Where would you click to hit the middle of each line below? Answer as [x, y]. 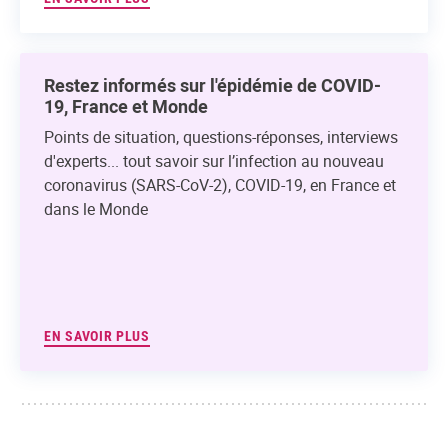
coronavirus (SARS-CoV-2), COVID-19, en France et [220, 185]
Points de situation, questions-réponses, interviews [221, 137]
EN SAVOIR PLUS [97, 336]
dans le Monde [96, 209]
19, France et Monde [126, 106]
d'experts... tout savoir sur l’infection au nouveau [214, 161]
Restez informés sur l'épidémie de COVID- [212, 85]
